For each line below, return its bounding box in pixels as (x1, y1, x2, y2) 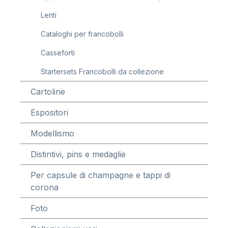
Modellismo (31, 128, 74, 138)
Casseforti (41, 48, 75, 57)
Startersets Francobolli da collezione (41, 67, 164, 76)
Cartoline (31, 87, 65, 97)
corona (31, 182, 59, 192)
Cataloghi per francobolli (41, 30, 124, 38)
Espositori (31, 107, 68, 118)
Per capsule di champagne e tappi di (31, 170, 170, 180)
